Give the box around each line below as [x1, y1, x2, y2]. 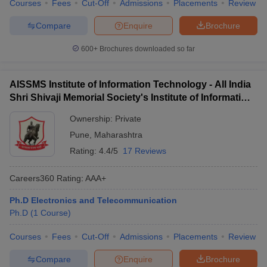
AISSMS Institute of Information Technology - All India [10, 79, 251, 89]
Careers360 [10, 173, 54, 183]
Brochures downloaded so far [98, 45, 195, 53]
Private [115, 114, 141, 123]
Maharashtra [94, 130, 142, 139]
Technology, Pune [10, 105, 91, 116]
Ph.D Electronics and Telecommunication [10, 195, 177, 205]
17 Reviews [123, 146, 166, 156]
